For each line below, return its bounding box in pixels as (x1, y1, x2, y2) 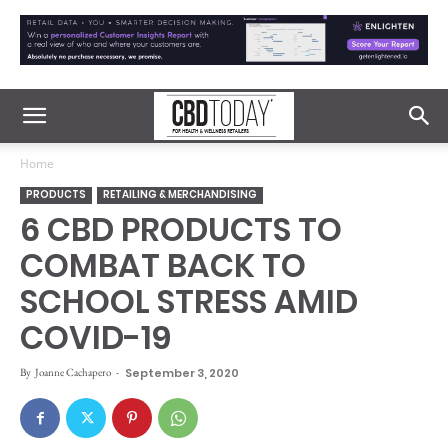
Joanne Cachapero (35, 365, 111, 379)
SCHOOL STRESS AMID (20, 279, 358, 324)
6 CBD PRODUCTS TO (20, 207, 342, 252)
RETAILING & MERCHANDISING (103, 187, 257, 202)
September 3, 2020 (125, 365, 239, 381)
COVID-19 (20, 315, 171, 360)
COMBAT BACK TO (20, 243, 306, 288)
